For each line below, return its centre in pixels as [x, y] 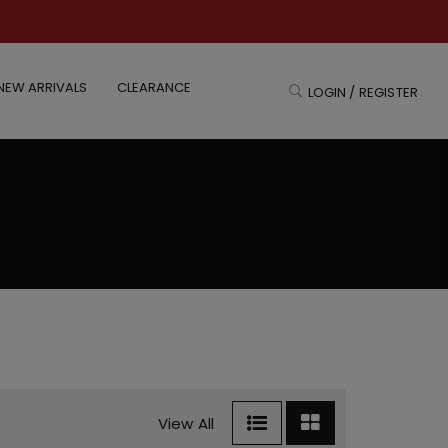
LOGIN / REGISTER [362, 92]
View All [186, 423]
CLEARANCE [153, 87]
